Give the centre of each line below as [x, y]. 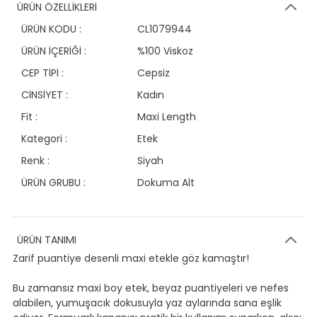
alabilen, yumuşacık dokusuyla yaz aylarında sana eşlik [147, 303]
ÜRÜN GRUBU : [53, 183]
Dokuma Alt [166, 183]
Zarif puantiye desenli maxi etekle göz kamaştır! [131, 258]
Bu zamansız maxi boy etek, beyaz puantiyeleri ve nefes [151, 288]
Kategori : [44, 139]
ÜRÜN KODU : [51, 29]
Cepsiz [154, 73]
